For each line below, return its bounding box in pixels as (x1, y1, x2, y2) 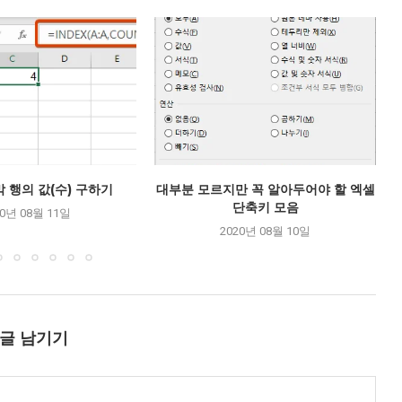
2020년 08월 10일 (220, 223, 311, 238)
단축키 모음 (232, 198, 299, 215)
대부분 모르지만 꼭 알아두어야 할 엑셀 (155, 180, 375, 197)
